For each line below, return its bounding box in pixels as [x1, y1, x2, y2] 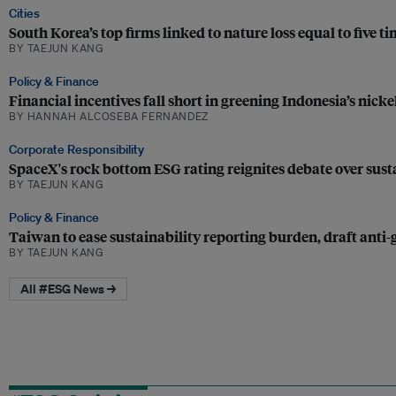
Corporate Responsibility [9, 141, 144, 157]
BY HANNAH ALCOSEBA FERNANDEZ [9, 109, 209, 124]
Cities [9, 5, 40, 21]
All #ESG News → [20, 280, 116, 298]
